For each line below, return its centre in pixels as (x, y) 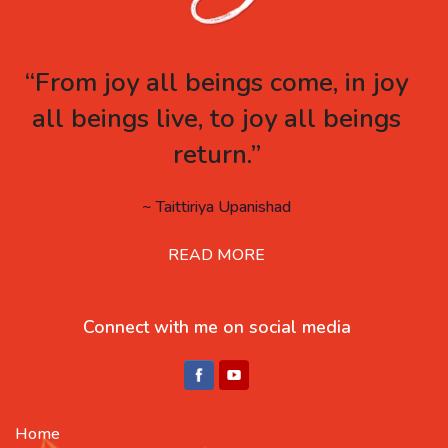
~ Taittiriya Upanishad (216, 206)
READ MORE (216, 254)
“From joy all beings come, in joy (216, 82)
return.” (216, 154)
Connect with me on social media (216, 326)
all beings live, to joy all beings (216, 118)
